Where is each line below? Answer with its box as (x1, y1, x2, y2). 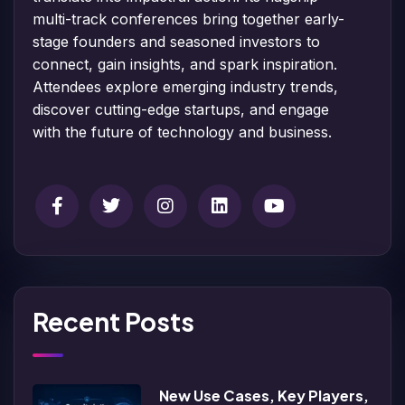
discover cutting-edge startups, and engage (33, 99, 329, 118)
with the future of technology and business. (33, 122, 332, 141)
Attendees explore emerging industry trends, (33, 77, 338, 96)
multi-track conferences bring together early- (33, 9, 344, 28)
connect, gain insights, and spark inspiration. (33, 54, 337, 73)
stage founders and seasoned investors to (33, 32, 320, 51)
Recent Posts (33, 305, 194, 337)
